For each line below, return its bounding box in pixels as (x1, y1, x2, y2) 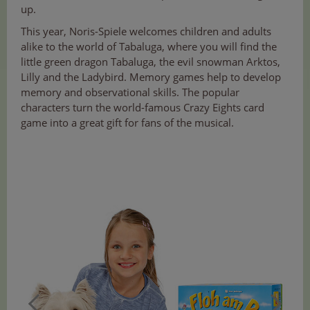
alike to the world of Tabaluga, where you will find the (21, 39, 277, 54)
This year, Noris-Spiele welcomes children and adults (21, 24, 271, 39)
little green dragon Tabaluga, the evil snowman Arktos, (21, 55, 280, 69)
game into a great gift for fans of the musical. (21, 116, 234, 130)
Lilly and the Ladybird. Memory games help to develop (21, 70, 281, 84)
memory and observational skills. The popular (21, 85, 239, 100)
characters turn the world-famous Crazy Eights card (21, 100, 264, 115)
